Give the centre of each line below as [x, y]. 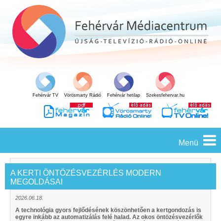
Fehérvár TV [45, 95]
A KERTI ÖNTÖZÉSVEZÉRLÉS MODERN [86, 173]
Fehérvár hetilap [124, 95]
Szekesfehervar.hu [165, 95]
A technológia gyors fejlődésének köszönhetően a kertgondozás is [108, 210]
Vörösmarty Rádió [83, 95]
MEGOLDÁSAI [37, 182]
